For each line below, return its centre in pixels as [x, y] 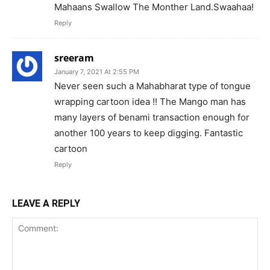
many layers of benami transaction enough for [152, 118]
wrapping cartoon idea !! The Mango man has [150, 102]
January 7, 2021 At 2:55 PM [97, 72]
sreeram [74, 58]
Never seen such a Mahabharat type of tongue [152, 86]
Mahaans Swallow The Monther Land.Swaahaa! [154, 7]
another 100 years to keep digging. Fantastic [149, 133]
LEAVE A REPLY [46, 204]
